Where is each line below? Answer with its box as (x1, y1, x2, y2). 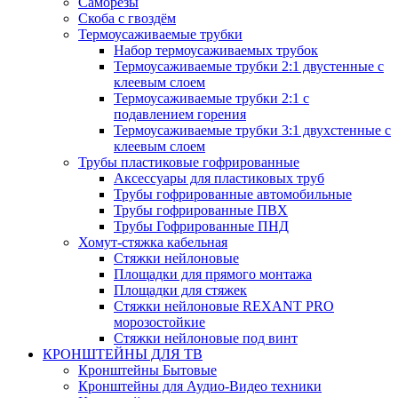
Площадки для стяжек (114, 283, 247, 298)
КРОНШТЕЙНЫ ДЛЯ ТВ (43, 346, 203, 362)
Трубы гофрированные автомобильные (114, 187, 352, 202)
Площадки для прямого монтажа (114, 267, 312, 282)
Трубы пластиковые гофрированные (78, 155, 299, 170)
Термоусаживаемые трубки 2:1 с (114, 91, 309, 106)
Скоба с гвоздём (78, 11, 176, 26)
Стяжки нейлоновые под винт (114, 330, 298, 346)
